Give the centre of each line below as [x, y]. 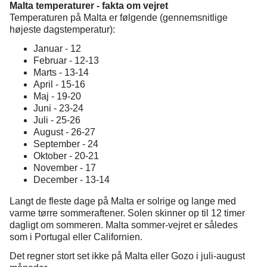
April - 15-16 [59, 84]
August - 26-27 [64, 132]
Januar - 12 [57, 49]
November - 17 [65, 168]
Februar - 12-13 [66, 60]
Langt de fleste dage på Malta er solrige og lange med [123, 201]
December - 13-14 [72, 180]
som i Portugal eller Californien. [76, 237]
